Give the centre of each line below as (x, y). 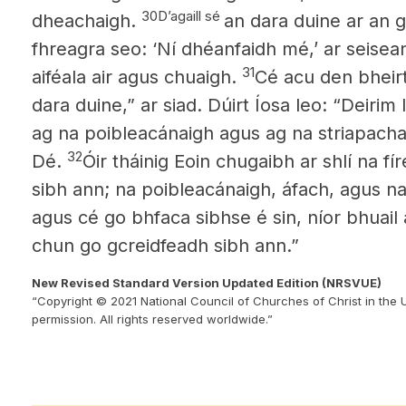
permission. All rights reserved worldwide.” (152, 319)
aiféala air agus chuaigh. (137, 77)
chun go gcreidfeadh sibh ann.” (165, 246)
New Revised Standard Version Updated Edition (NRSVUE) (207, 283)
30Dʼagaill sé (183, 15)
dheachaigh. (87, 21)
